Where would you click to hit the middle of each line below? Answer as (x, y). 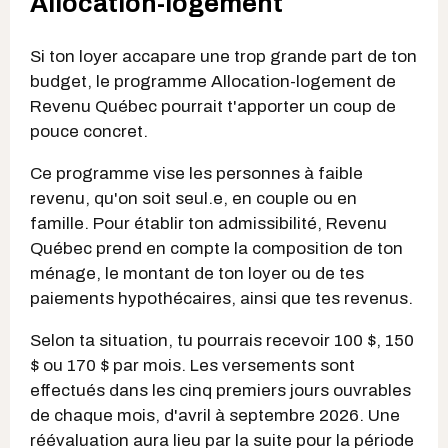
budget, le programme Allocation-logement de (213, 81)
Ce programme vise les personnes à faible (196, 173)
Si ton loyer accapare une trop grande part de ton (223, 56)
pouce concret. (89, 131)
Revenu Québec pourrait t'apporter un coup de (213, 106)
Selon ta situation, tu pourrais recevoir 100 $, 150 (222, 340)
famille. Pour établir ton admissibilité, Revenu (208, 223)
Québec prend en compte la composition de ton (216, 248)
